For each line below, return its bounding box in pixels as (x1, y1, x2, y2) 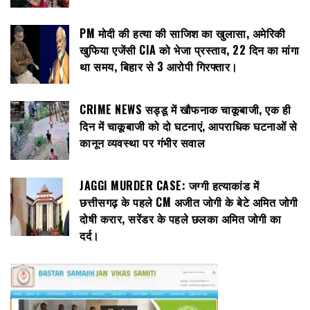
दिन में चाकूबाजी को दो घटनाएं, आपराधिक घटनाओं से (80, 117, 297, 134)
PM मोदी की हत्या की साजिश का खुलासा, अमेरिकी (80, 24, 286, 42)
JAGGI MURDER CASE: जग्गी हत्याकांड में (80, 176, 259, 194)
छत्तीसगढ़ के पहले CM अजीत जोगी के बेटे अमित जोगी (80, 193, 298, 210)
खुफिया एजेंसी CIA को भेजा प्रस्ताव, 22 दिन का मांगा (80, 41, 299, 58)
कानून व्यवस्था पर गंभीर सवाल (80, 134, 205, 151)
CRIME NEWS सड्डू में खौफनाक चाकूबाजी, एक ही (80, 100, 291, 118)
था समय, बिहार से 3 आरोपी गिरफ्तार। (80, 57, 238, 75)
